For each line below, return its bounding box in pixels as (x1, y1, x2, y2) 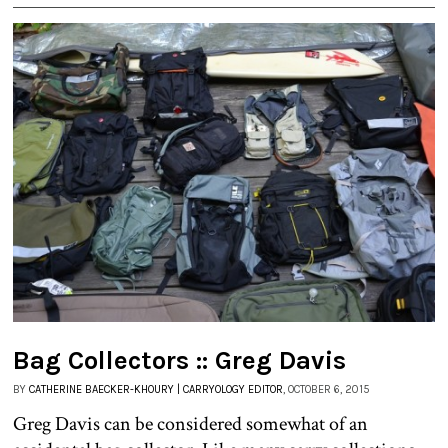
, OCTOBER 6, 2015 (283, 382, 370, 396)
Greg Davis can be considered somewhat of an (13, 410, 368, 437)
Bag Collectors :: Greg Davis (13, 344, 346, 376)
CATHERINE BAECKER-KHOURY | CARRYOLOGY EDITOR (29, 382, 283, 396)
